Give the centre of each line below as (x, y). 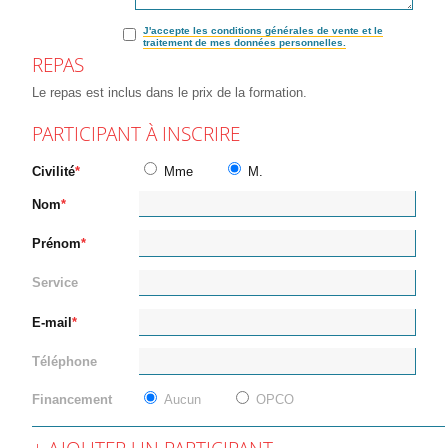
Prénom (56, 244)
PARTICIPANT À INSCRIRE (135, 134)
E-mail (51, 322)
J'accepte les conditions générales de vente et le (262, 30)
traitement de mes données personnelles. (244, 42)
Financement (71, 400)
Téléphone (64, 362)
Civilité (53, 171)
